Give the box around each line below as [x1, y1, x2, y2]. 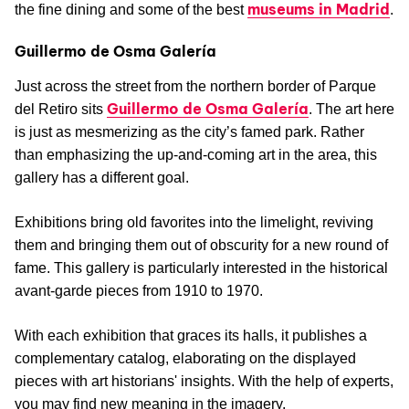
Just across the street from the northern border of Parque [15, 78, 376, 94]
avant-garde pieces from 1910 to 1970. [15, 282, 263, 299]
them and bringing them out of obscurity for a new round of [15, 236, 388, 253]
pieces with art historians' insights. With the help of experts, [15, 372, 393, 389]
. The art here [309, 100, 394, 117]
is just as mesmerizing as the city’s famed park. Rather [15, 123, 364, 140]
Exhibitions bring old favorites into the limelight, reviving [15, 214, 373, 230]
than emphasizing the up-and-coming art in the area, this [15, 146, 377, 163]
